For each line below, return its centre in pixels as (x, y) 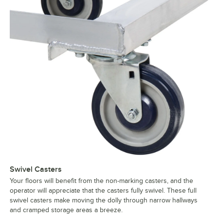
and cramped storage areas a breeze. (66, 210)
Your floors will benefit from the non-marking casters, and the (101, 181)
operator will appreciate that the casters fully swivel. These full (103, 191)
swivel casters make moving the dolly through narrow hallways (104, 200)
